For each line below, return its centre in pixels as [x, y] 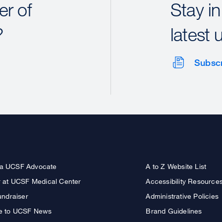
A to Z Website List [176, 166]
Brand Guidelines [174, 211]
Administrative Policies [182, 196]
